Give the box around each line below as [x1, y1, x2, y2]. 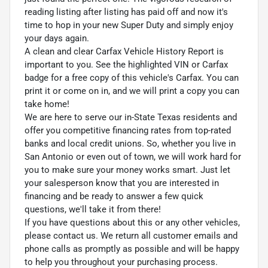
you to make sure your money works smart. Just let [25, 164, 230, 175]
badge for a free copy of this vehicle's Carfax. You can [25, 72, 239, 83]
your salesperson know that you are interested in [25, 177, 219, 188]
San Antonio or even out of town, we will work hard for [25, 151, 241, 162]
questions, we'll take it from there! [25, 203, 161, 215]
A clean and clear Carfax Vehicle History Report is [25, 45, 224, 57]
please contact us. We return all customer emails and [25, 230, 237, 241]
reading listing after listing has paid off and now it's [25, 6, 228, 17]
